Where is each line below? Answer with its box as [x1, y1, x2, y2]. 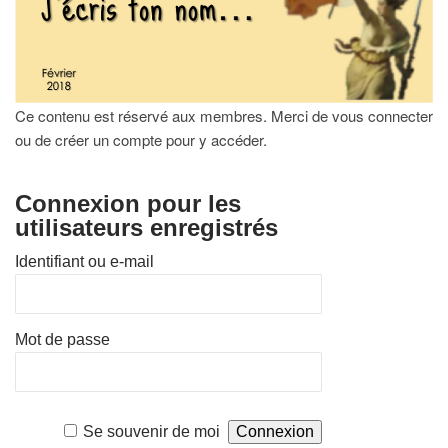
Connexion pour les [15, 190, 241, 218]
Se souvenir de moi [83, 423, 221, 441]
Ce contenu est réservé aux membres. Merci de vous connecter [15, 105, 433, 127]
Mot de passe [15, 331, 110, 349]
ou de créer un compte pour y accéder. [15, 129, 267, 151]
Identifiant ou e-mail [15, 253, 154, 271]
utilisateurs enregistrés [15, 214, 278, 242]
